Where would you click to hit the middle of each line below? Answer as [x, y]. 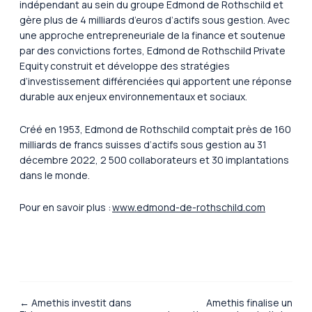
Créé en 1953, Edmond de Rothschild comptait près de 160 [155, 129]
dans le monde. [57, 175]
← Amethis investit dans [76, 302]
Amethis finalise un [249, 302]
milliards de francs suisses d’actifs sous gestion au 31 [143, 144]
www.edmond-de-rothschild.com [189, 208]
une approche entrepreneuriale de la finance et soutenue [153, 36]
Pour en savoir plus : [66, 208]
